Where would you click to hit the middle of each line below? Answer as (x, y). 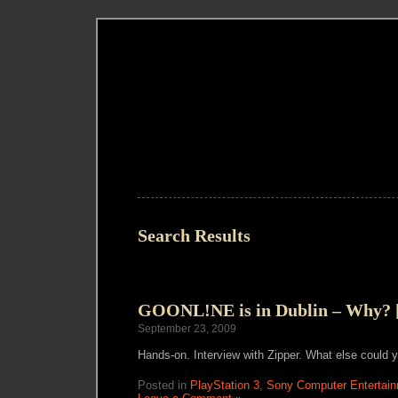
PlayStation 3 (225, 385)
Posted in (164, 385)
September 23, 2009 (187, 329)
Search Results (194, 235)
